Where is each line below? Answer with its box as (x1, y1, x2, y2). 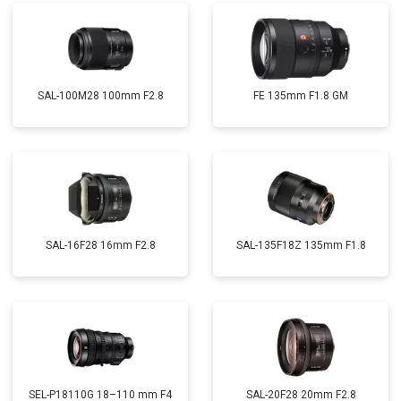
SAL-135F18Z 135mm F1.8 (235, 239, 366, 252)
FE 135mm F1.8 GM (253, 90, 348, 102)
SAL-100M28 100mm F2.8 (37, 90, 164, 102)
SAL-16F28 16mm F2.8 (45, 239, 156, 252)
